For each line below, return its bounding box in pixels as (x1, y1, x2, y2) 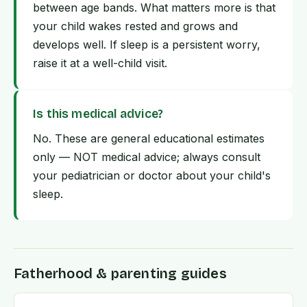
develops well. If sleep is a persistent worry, (33, 38, 260, 52)
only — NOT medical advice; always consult (33, 150, 260, 164)
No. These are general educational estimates (33, 132, 265, 146)
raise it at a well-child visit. (33, 56, 167, 71)
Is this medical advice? (33, 107, 164, 122)
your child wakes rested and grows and (33, 19, 238, 34)
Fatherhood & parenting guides (14, 265, 227, 282)
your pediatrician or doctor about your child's (33, 169, 271, 183)
